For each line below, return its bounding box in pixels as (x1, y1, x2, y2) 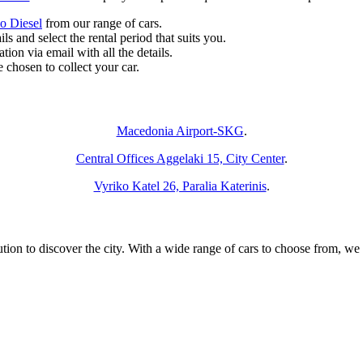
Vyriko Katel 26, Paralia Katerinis (93, 178, 267, 193)
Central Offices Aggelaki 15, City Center (75, 151, 284, 165)
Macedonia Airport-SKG (116, 123, 244, 138)
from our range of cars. (42, 16, 162, 31)
